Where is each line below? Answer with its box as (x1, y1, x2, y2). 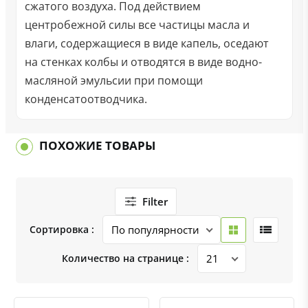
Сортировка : (30, 223, 94, 236)
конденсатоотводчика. (24, 91, 147, 107)
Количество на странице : (62, 252, 189, 265)
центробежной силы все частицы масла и (24, 17, 250, 32)
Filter (142, 195, 168, 208)
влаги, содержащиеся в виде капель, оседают (24, 36, 269, 51)
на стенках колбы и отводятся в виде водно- (24, 54, 262, 69)
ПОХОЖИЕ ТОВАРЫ (38, 137, 155, 153)
